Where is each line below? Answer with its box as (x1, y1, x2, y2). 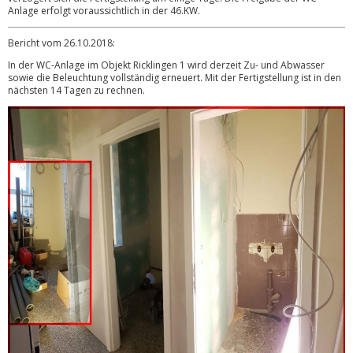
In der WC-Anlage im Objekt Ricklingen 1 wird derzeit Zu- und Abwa (8, 58, 306, 72)
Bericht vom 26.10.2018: (8, 35, 115, 50)
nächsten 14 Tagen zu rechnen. (8, 83, 145, 97)
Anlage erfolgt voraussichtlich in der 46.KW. (8, 3, 200, 17)
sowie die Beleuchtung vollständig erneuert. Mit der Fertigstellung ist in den (8, 70, 341, 84)
